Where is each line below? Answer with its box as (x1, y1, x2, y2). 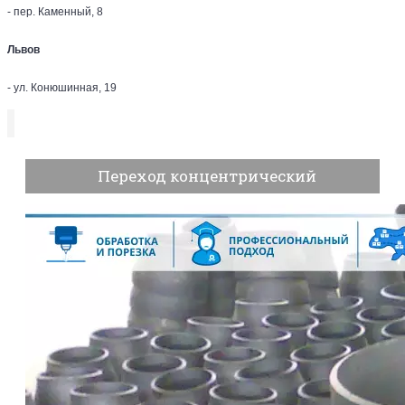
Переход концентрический (98, 165, 316, 187)
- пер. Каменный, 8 (7, 5, 103, 18)
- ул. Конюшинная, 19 (7, 81, 117, 94)
